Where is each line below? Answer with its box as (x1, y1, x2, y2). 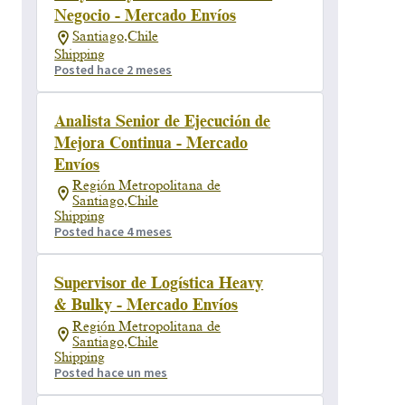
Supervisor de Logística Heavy (54, 274, 264, 293)
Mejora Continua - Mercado (54, 133, 249, 152)
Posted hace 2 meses (54, 61, 173, 78)
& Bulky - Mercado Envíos (54, 296, 239, 315)
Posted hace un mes (54, 363, 168, 381)
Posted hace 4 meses (54, 223, 173, 240)
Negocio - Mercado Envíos (54, 5, 237, 24)
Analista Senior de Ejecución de (54, 111, 271, 130)
